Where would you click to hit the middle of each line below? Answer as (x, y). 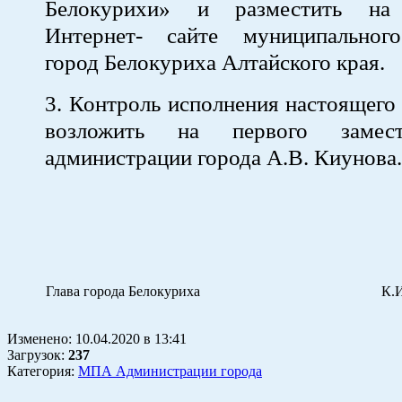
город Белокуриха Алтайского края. (215, 62)
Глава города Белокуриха (204, 291)
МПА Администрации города (170, 371)
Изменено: (41, 338)
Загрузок (34, 354)
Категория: (43, 371)
